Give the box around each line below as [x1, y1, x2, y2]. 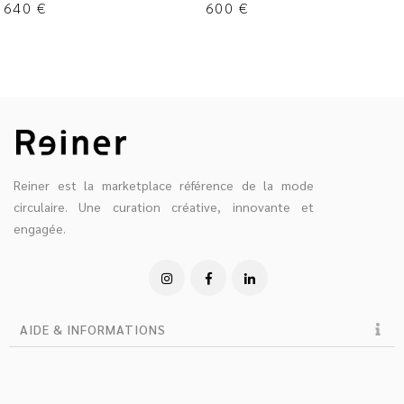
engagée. [14, 219, 66, 236]
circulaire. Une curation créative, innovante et [14, 197, 314, 215]
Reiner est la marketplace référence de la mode [14, 176, 314, 193]
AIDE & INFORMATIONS [20, 320, 166, 337]
